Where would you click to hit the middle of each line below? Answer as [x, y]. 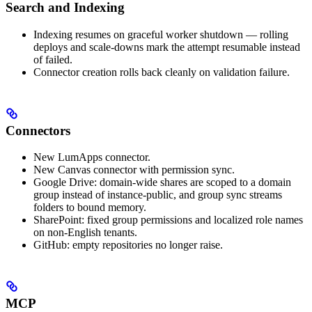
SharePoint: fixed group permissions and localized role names [168, 220]
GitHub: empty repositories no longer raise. [128, 245]
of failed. [53, 59]
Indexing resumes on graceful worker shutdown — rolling [161, 34]
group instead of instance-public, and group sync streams [158, 195]
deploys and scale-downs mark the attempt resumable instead [167, 47]
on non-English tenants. [85, 233]
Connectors [38, 130]
